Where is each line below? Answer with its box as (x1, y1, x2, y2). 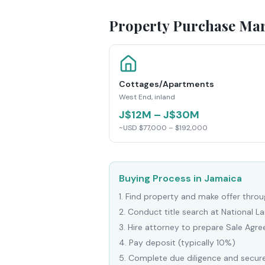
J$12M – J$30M (119, 108, 199, 122)
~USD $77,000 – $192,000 (119, 123, 208, 132)
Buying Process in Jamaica (119, 172, 242, 185)
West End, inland (119, 92, 175, 102)
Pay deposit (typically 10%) (129, 237, 235, 248)
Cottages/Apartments (119, 79, 214, 89)
